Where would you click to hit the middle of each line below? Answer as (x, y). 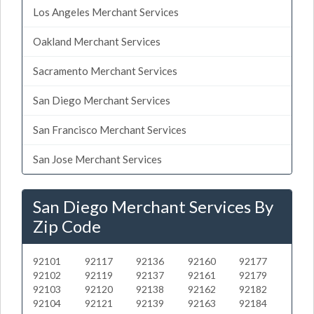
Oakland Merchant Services (97, 41)
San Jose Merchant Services (97, 159)
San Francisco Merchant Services (110, 129)
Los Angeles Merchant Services (106, 12)
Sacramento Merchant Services (105, 70)
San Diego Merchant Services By (153, 206)
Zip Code (67, 226)
